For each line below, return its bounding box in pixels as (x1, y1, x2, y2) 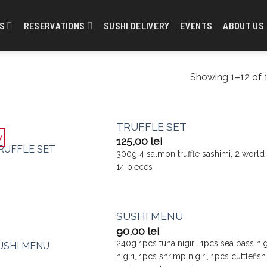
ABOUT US (223, 20, 264, 31)
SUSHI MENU (116, 210, 184, 223)
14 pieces (116, 162, 153, 172)
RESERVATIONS (23, 20, 85, 31)
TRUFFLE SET (116, 120, 187, 133)
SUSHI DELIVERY (103, 20, 170, 31)
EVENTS (180, 20, 213, 31)
